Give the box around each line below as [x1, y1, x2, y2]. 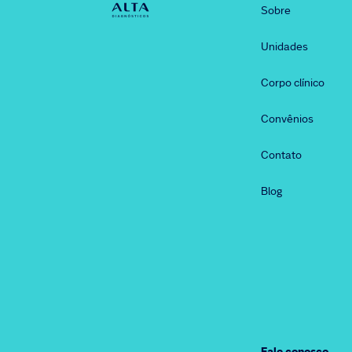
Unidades [261, 39, 308, 53]
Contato [261, 148, 302, 162]
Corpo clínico [261, 75, 324, 90]
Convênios [261, 112, 313, 126]
